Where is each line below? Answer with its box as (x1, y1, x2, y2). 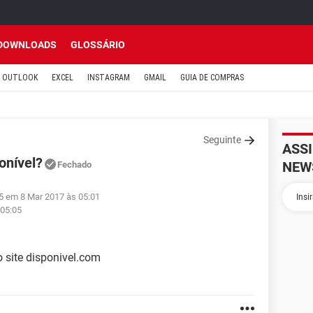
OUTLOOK (2, 73, 38, 82)
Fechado (57, 159, 92, 170)
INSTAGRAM (87, 73, 130, 82)
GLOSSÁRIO (71, 39, 125, 50)
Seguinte (203, 134, 241, 145)
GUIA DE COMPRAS (180, 73, 244, 82)
